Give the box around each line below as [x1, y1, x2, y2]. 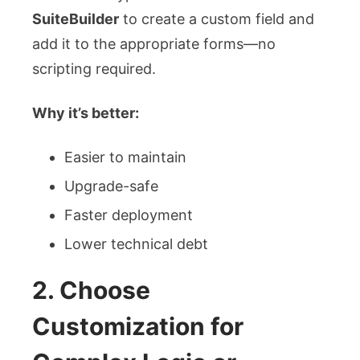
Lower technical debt [64, 235, 208, 252]
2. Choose [32, 275, 150, 305]
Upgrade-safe [64, 177, 158, 194]
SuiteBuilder [32, 10, 119, 27]
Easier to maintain [64, 148, 186, 166]
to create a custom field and [119, 10, 314, 27]
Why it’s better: [32, 104, 139, 121]
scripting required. [32, 59, 156, 77]
